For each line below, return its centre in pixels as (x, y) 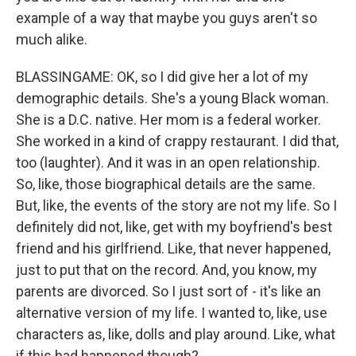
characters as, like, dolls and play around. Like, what (176, 334)
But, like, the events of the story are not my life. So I (176, 205)
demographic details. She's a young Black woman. (172, 98)
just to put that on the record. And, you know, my (166, 270)
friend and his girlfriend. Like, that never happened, (173, 248)
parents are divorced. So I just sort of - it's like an (168, 291)
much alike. (52, 39)
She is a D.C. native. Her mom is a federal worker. (168, 120)
